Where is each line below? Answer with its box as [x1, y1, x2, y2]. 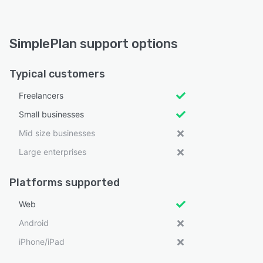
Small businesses [19, 109, 84, 119]
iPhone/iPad [19, 237, 65, 247]
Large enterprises [19, 147, 86, 157]
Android [19, 218, 49, 228]
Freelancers [19, 90, 63, 100]
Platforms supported [9, 176, 120, 189]
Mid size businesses [19, 128, 95, 138]
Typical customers [9, 68, 105, 80]
